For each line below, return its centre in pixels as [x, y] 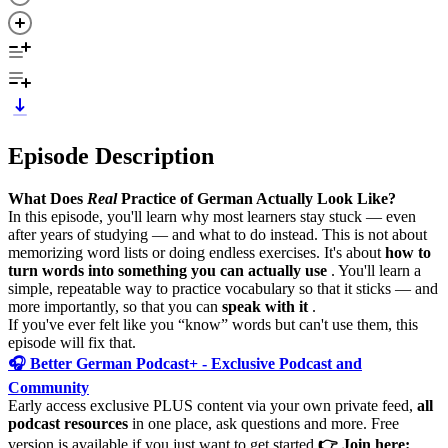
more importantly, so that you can [115, 306]
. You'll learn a [374, 270]
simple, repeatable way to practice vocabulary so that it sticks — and [223, 288]
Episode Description [111, 155]
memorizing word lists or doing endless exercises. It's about [196, 252]
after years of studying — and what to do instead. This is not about [217, 234]
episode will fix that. [72, 342]
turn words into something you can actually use [167, 270]
